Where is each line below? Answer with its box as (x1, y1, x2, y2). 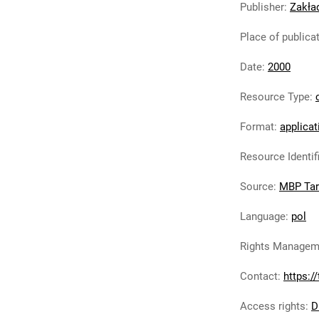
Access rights (240, 300, 305, 313)
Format (240, 120, 274, 133)
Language (240, 210, 286, 223)
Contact (240, 270, 278, 283)
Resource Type (240, 90, 310, 103)
